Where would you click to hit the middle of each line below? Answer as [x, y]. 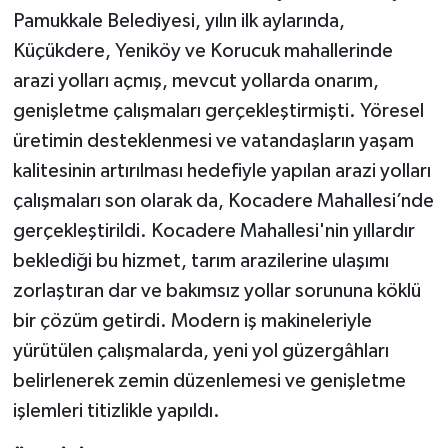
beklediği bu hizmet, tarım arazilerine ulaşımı [200, 261]
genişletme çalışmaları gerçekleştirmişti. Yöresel [218, 111]
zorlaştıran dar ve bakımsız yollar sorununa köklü [216, 291]
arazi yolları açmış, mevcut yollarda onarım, [195, 81]
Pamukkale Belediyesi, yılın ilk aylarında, [178, 21]
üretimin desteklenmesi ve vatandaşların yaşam [213, 141]
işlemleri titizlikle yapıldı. [116, 411]
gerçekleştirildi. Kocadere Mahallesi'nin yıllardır [213, 231]
